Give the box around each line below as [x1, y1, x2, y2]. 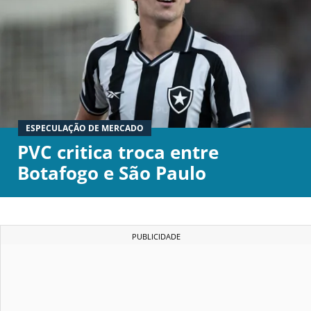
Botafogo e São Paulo [17, 160, 206, 185]
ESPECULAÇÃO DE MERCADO [26, 121, 144, 134]
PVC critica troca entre [17, 139, 219, 165]
